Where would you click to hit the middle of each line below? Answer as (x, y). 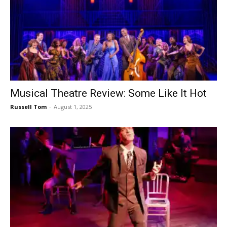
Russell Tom (28, 106)
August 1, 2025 (73, 106)
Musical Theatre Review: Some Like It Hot (108, 93)
